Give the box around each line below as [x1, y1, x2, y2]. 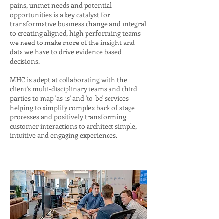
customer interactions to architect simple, [10, 121, 137, 131]
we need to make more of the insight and [10, 38, 135, 47]
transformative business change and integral [10, 19, 146, 28]
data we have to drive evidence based [10, 47, 122, 56]
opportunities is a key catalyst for [10, 10, 110, 19]
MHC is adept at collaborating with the [10, 75, 127, 84]
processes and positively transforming [10, 112, 126, 121]
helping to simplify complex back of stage [10, 103, 135, 112]
